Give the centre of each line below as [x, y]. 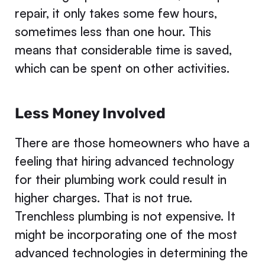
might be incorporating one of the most [126, 235]
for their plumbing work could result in [120, 180]
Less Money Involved [90, 114]
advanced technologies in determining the [131, 253]
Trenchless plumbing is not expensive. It [125, 216]
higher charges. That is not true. [103, 198]
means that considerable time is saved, [123, 49]
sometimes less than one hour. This [113, 31]
